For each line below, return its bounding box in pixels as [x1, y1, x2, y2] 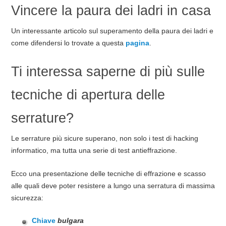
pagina [125, 39, 149, 47]
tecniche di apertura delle [11, 87, 165, 103]
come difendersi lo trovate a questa [11, 39, 126, 47]
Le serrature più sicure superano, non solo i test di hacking [11, 134, 198, 143]
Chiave [32, 216, 58, 225]
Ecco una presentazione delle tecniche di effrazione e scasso [11, 169, 206, 178]
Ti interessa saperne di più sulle [11, 64, 205, 80]
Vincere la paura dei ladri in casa [11, 3, 211, 19]
